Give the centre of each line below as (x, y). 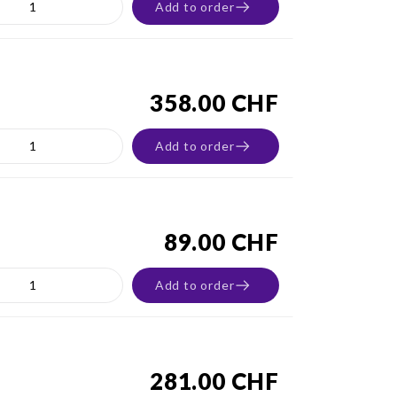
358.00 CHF (214, 103)
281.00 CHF (214, 381)
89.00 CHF (221, 242)
